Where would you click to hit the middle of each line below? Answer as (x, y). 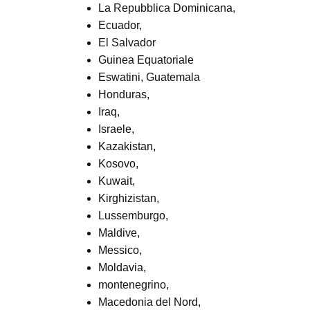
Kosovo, (118, 164)
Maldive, (119, 233)
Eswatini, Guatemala (149, 77)
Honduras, (124, 94)
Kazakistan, (127, 146)
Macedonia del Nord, (149, 302)
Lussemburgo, (133, 216)
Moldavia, (122, 267)
